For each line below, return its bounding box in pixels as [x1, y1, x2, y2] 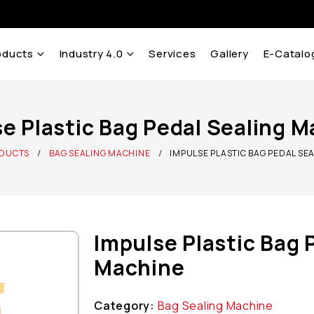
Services [149, 46, 196, 62]
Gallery [210, 46, 249, 62]
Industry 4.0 [59, 46, 123, 62]
